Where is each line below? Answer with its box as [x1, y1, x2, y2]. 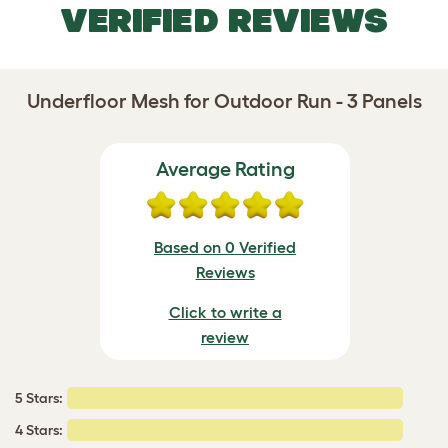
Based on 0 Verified [154, 238, 296, 256]
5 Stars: [15, 390, 63, 406]
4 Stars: [15, 422, 63, 438]
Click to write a [168, 303, 282, 321]
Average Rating [155, 158, 295, 180]
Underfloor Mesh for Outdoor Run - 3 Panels [26, 90, 422, 112]
